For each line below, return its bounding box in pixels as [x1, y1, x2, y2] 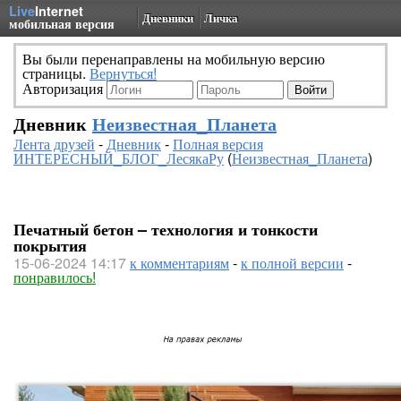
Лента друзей [13, 133, 95, 154]
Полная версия [173, 133, 263, 154]
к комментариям [130, 252, 229, 273]
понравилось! [13, 267, 96, 287]
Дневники [142, 9, 193, 26]
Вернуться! [90, 63, 157, 83]
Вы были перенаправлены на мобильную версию [22, 48, 325, 69]
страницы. [22, 63, 90, 83]
